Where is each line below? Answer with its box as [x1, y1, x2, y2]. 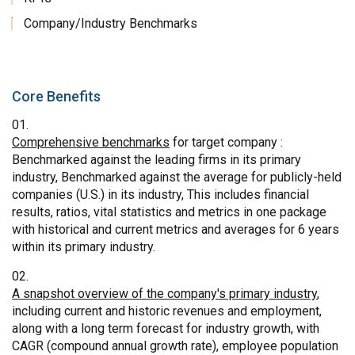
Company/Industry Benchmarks [24, 15, 197, 31]
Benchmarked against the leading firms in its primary [12, 151, 301, 167]
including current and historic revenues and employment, [12, 303, 322, 319]
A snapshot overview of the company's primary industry [12, 285, 317, 301]
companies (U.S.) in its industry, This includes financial [12, 186, 309, 202]
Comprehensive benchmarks [12, 134, 170, 150]
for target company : [170, 134, 283, 150]
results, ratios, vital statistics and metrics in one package [12, 204, 326, 219]
